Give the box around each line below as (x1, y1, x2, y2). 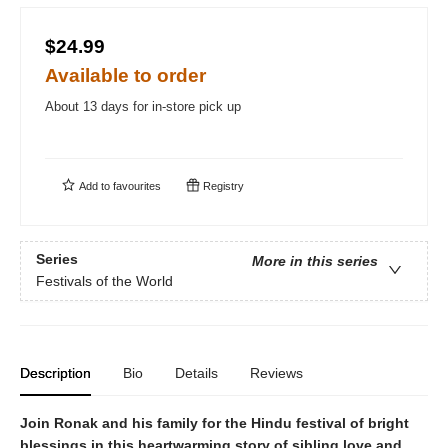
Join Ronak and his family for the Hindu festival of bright (20, 415, 409, 431)
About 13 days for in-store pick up (45, 99, 241, 114)
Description (20, 365, 91, 381)
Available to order (45, 65, 206, 86)
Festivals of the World (36, 273, 173, 290)
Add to (76, 180, 113, 192)
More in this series (252, 253, 378, 270)
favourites (113, 180, 161, 192)
